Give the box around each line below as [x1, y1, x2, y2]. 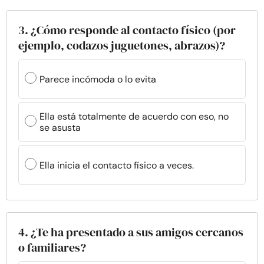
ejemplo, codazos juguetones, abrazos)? [18, 37, 225, 54]
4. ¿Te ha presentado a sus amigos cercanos [18, 224, 243, 240]
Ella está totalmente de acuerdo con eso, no [39, 110, 229, 123]
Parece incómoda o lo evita [39, 72, 156, 85]
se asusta [39, 121, 81, 134]
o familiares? [18, 239, 86, 256]
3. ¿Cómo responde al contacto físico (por [18, 22, 236, 38]
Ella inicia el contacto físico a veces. [39, 159, 194, 171]
